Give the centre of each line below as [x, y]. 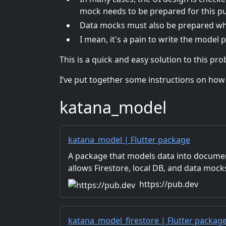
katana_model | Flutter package [129, 140]
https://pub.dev [169, 184]
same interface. [98, 180]
